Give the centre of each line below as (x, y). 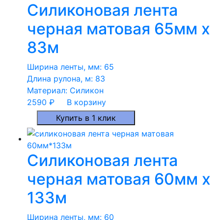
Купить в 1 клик (86, 118)
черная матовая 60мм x (119, 179)
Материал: (48, 90)
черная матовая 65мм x (119, 28)
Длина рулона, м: (61, 78)
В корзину (86, 102)
